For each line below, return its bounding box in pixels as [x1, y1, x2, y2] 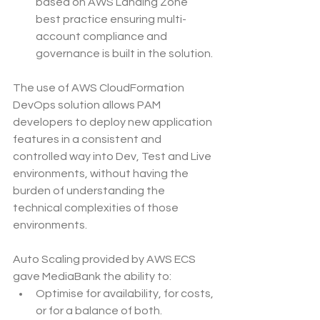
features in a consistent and [13, 134, 164, 146]
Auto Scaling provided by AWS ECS [13, 254, 198, 266]
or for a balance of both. [36, 305, 162, 317]
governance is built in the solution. [36, 48, 213, 60]
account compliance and [36, 31, 169, 43]
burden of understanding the [13, 185, 167, 197]
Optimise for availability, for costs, [36, 288, 216, 300]
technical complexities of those [13, 202, 181, 214]
